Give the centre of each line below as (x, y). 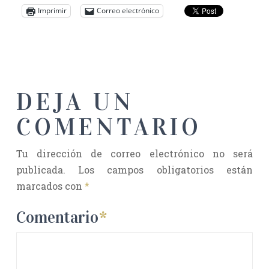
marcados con (50, 186)
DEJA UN (75, 101)
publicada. (41, 169)
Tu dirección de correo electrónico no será (134, 153)
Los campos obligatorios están (166, 169)
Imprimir (52, 11)
